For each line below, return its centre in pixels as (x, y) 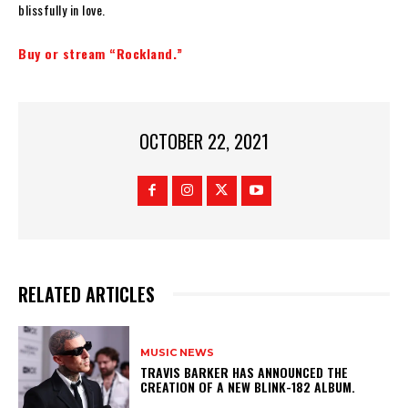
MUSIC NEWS (178, 352)
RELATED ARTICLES (87, 295)
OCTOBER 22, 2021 (204, 142)
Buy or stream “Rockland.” (101, 53)
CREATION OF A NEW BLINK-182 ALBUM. (252, 386)
